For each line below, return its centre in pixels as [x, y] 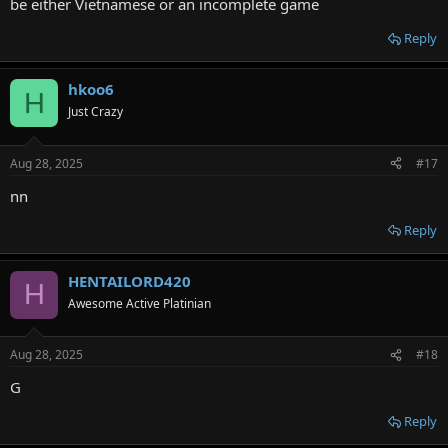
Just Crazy [95, 112]
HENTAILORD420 [129, 280]
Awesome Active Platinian [139, 303]
